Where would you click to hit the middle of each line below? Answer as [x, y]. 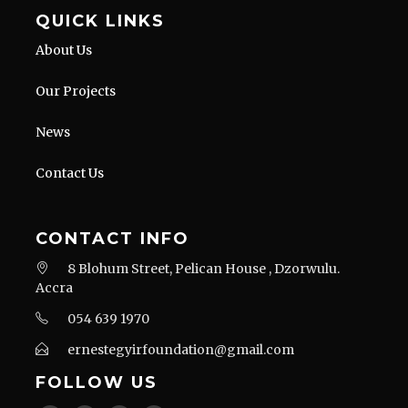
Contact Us [70, 173]
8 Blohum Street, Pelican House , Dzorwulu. [204, 269]
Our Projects [76, 92]
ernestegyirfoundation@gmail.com [181, 350]
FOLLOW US [97, 383]
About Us [64, 51]
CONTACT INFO [112, 239]
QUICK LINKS [100, 21]
